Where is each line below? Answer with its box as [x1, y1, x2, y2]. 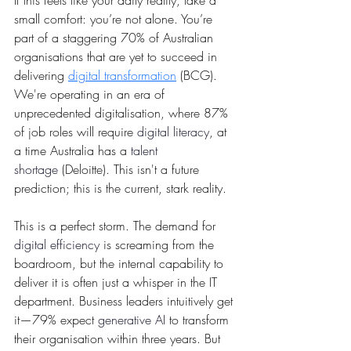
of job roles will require [14, 123, 137, 141]
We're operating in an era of [14, 85, 168, 103]
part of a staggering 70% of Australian [14, 29, 217, 47]
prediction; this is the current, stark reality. [14, 179, 226, 197]
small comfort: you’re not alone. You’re [14, 10, 216, 28]
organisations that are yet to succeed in [14, 48, 221, 66]
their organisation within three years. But [14, 330, 224, 348]
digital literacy [137, 123, 209, 141]
